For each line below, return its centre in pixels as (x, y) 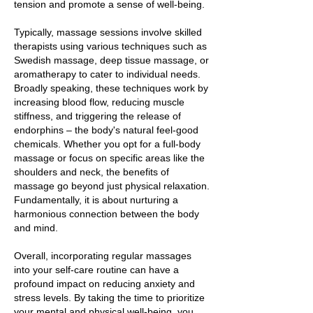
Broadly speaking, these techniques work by (111, 88)
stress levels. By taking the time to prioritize (109, 298)
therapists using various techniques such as (110, 46)
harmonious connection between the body (107, 214)
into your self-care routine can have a (96, 270)
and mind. (36, 228)
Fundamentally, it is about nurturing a (96, 200)
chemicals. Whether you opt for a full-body (107, 144)
